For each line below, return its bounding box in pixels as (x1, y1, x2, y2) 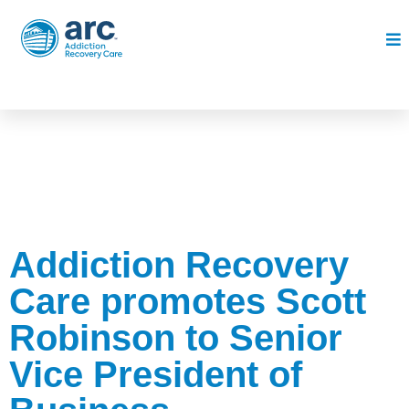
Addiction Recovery (9, 245, 349, 285)
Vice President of (9, 354, 302, 394)
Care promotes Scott (9, 281, 366, 321)
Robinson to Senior (9, 318, 342, 358)
